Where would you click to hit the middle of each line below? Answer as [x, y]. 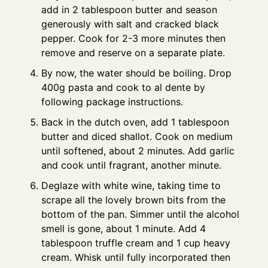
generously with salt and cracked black [130, 24]
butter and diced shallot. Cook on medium [137, 137]
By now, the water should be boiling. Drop [137, 73]
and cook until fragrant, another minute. [132, 165]
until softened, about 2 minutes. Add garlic [138, 151]
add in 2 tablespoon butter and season [130, 10]
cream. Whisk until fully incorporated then [136, 258]
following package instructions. [112, 102]
